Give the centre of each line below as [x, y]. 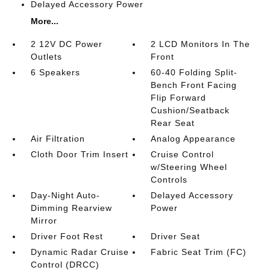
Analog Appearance [193, 138]
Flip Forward [179, 97]
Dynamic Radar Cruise [80, 252]
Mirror [44, 220]
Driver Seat [176, 236]
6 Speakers [55, 72]
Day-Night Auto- [65, 195]
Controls [169, 179]
